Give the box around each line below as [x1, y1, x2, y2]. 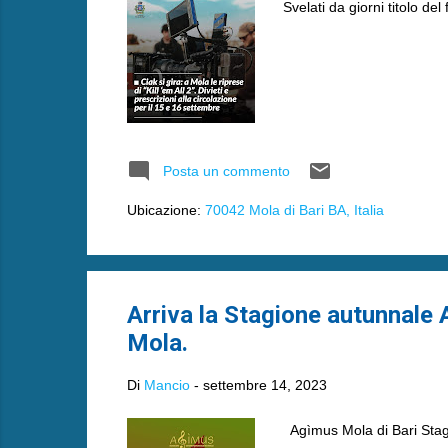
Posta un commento [162, 162, 290, 179]
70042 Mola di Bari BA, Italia [204, 201, 384, 218]
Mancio [143, 377, 190, 393]
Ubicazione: [126, 201, 205, 218]
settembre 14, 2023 [202, 377, 327, 393]
